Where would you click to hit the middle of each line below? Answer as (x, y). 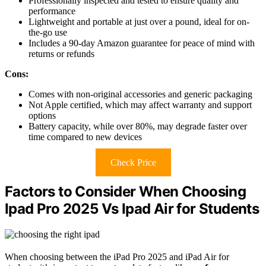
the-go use (48, 32)
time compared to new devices (85, 137)
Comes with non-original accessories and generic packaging (140, 94)
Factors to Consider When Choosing (126, 191)
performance (52, 11)
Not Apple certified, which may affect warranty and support (140, 104)
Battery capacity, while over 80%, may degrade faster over (138, 126)
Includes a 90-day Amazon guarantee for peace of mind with (142, 43)
